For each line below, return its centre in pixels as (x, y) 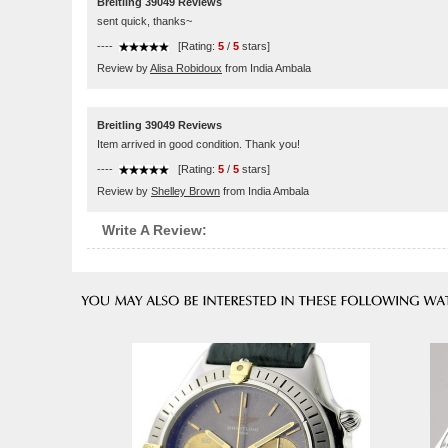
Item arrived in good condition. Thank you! (198, 144)
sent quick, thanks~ (144, 21)
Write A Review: (154, 230)
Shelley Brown (185, 191)
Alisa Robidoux (186, 68)
